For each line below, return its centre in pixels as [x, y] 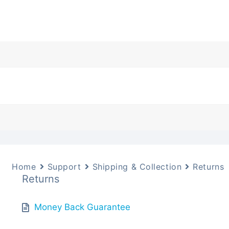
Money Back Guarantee [83, 207]
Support [64, 166]
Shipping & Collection [137, 166]
